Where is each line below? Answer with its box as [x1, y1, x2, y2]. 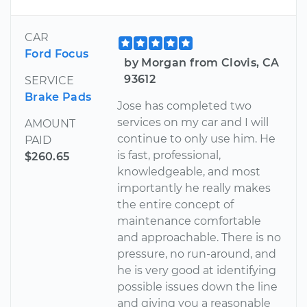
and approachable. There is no [117, 230, 282, 244]
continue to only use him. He [117, 132, 276, 145]
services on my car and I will [117, 115, 269, 129]
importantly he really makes [117, 181, 271, 195]
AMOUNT [25, 116, 75, 130]
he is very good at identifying [117, 263, 277, 277]
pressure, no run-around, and [117, 247, 277, 260]
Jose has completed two [117, 99, 252, 112]
